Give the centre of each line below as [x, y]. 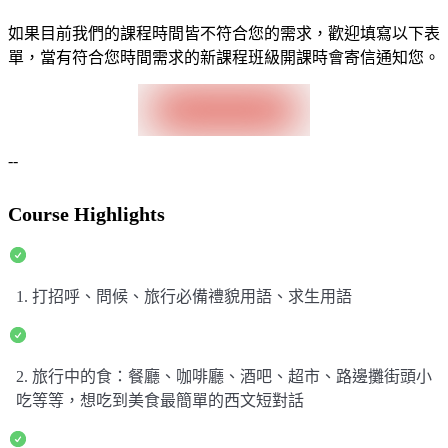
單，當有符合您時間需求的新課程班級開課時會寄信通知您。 [224, 57]
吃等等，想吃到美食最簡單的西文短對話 [160, 401]
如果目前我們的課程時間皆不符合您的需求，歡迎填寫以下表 [224, 33]
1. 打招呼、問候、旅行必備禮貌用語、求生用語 [184, 297]
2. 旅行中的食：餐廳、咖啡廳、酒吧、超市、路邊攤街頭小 [224, 377]
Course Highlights [86, 214]
